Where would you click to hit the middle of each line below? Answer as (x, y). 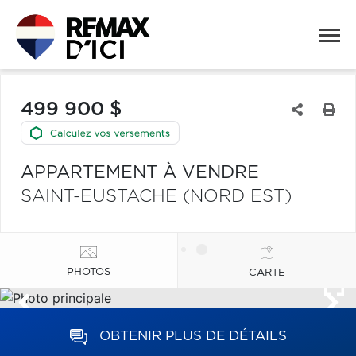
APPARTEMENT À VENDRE (140, 172)
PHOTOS (89, 272)
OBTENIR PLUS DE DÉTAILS (193, 336)
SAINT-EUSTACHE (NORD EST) (156, 196)
